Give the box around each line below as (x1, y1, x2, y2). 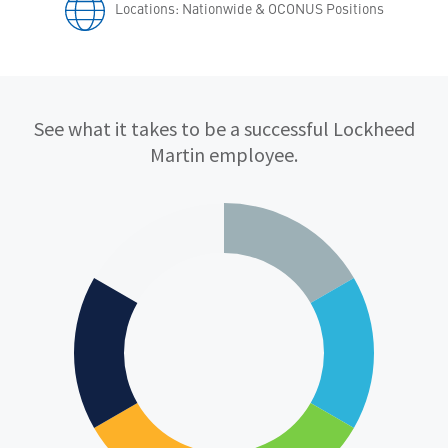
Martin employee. (150, 141, 298, 167)
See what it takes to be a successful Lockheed (33, 115, 415, 141)
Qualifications (20, 111, 208, 151)
